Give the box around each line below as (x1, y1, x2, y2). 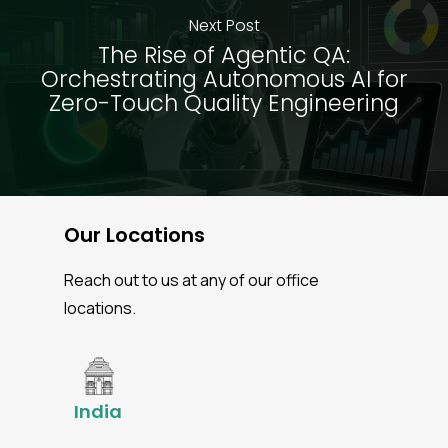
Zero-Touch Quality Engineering (49, 87, 399, 120)
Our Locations (64, 220, 206, 249)
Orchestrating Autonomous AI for (40, 63, 408, 96)
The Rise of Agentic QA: (98, 39, 350, 72)
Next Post (188, 14, 260, 38)
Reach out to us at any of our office (64, 268, 320, 291)
